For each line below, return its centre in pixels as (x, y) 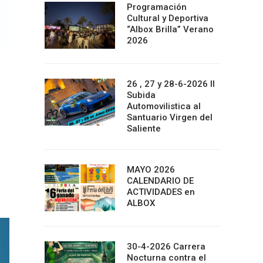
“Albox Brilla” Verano (170, 29)
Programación (157, 7)
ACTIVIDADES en (161, 192)
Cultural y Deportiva (168, 18)
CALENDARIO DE (160, 181)
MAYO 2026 (151, 170)
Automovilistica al (164, 106)
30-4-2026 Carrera (166, 247)
